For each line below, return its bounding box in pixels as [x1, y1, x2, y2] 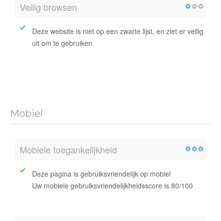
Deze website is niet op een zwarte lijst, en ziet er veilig [32, 26, 203, 37]
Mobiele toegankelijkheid [20, 143, 117, 156]
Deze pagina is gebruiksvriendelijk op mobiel [32, 169, 171, 179]
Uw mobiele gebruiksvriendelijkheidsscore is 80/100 [32, 181, 193, 191]
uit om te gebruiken [32, 38, 92, 48]
